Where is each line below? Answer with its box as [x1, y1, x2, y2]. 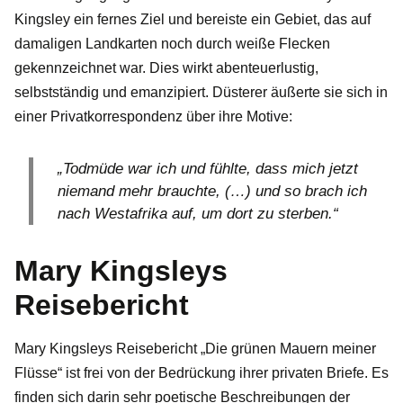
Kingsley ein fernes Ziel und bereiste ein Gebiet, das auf [14, 11, 371, 27]
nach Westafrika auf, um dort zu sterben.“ [58, 204, 338, 222]
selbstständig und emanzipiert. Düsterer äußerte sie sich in [14, 84, 388, 100]
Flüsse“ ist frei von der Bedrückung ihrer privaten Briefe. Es [14, 364, 389, 381]
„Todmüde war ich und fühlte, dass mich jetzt [58, 159, 358, 177]
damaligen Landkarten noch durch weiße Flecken [14, 35, 330, 51]
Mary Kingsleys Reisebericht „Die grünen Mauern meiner [14, 340, 376, 356]
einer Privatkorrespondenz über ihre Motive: [14, 108, 292, 124]
